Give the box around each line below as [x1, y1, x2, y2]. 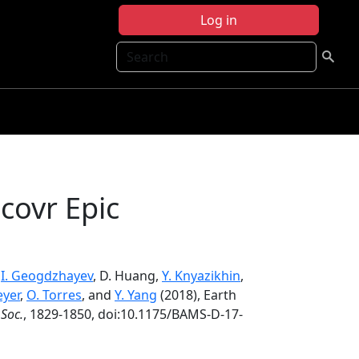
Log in [200, 11, 237, 29]
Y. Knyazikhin [162, 267, 240, 284]
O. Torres [26, 286, 82, 304]
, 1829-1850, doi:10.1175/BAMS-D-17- [23, 305, 243, 323]
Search [115, 42, 159, 59]
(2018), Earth [157, 286, 236, 304]
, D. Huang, [93, 267, 162, 284]
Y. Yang [115, 286, 157, 304]
